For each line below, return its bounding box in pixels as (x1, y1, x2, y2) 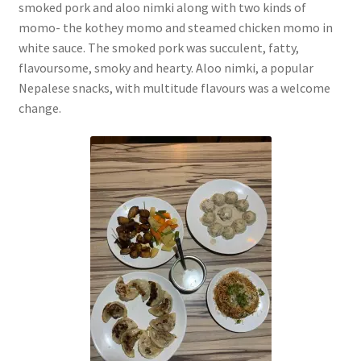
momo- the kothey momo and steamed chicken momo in (18, 19, 333, 35)
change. (18, 99, 61, 116)
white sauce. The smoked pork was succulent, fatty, (18, 39, 299, 56)
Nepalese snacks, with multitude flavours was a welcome (18, 79, 330, 96)
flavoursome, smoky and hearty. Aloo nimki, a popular (18, 59, 313, 76)
